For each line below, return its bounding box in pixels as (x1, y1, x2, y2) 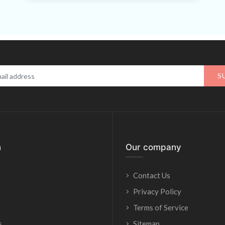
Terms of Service (133, 203, 188, 212)
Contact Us (133, 171, 170, 180)
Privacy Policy (133, 187, 181, 196)
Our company (126, 142, 181, 152)
